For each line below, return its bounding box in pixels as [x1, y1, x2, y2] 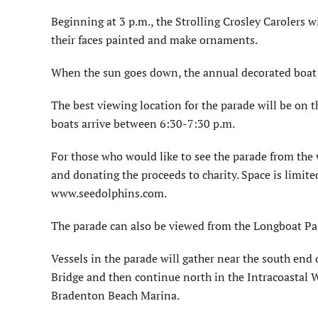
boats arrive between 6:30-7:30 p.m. [51, 115, 235, 131]
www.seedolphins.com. [51, 185, 167, 201]
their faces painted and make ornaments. [51, 31, 258, 48]
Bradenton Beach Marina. [51, 287, 180, 303]
